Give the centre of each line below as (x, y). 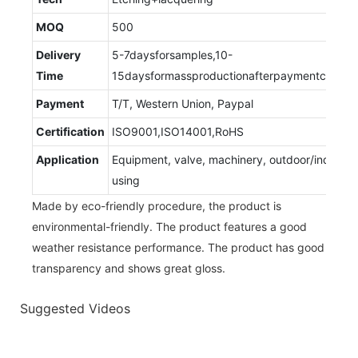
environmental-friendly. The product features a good (169, 226)
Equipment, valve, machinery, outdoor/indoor (229, 159)
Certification (70, 131)
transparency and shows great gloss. (129, 268)
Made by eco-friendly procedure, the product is (157, 205)
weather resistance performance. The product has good (178, 247)
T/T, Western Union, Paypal (183, 103)
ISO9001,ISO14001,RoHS (178, 131)
